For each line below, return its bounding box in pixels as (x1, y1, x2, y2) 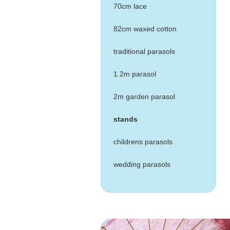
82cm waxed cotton (113, 25, 177, 33)
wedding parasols (113, 160, 170, 168)
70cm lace (113, 2, 147, 10)
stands (113, 115, 138, 123)
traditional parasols (113, 47, 175, 55)
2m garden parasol (113, 92, 175, 101)
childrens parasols (113, 138, 172, 146)
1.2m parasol (113, 70, 156, 78)
